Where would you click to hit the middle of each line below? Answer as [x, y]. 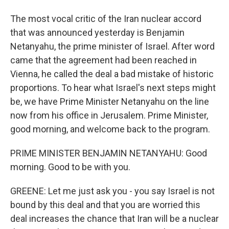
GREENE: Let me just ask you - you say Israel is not [112, 191]
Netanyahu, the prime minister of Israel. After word [112, 46]
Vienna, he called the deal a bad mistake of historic [112, 74]
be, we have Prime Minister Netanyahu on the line [110, 101]
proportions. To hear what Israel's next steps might [113, 88]
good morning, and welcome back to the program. [110, 129]
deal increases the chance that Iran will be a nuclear [114, 219]
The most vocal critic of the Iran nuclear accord [106, 19]
